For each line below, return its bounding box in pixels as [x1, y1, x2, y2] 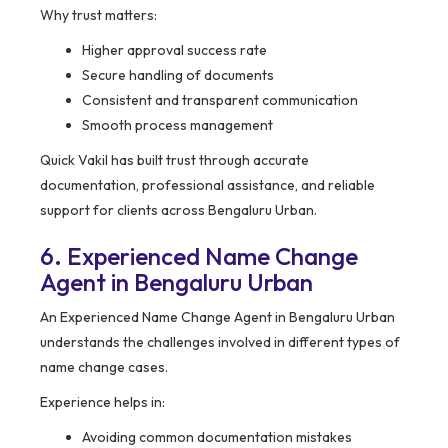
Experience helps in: [40, 393, 165, 412]
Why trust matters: [40, 6, 157, 25]
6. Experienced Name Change [40, 241, 358, 272]
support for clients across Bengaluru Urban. [40, 201, 317, 220]
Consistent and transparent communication [82, 91, 358, 110]
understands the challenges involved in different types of [40, 333, 400, 352]
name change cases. [40, 358, 168, 377]
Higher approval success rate [82, 41, 267, 60]
